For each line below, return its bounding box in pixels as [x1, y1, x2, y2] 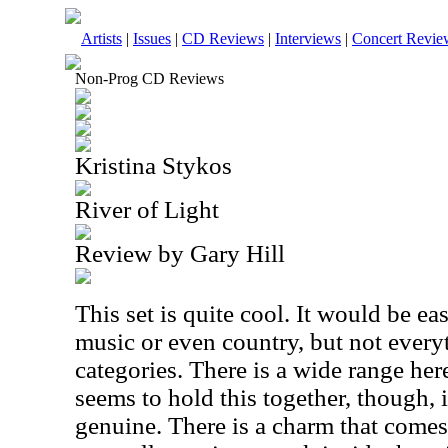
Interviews [275, 30, 341, 47]
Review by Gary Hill [75, 240, 285, 267]
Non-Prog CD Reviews [75, 70, 224, 87]
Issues [133, 30, 171, 47]
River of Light [75, 196, 219, 223]
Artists [81, 30, 122, 47]
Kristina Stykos [75, 152, 232, 179]
